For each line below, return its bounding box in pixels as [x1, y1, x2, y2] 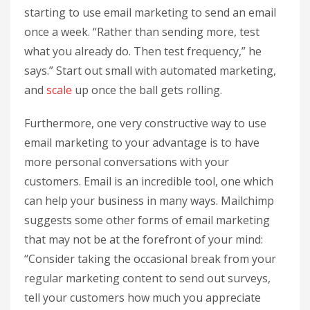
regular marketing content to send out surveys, [24, 270, 271, 286]
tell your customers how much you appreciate [24, 289, 261, 305]
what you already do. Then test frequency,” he [24, 43, 262, 59]
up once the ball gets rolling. [72, 82, 222, 98]
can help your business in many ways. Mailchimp [24, 192, 274, 208]
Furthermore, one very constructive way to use [24, 115, 266, 131]
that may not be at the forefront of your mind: [24, 231, 263, 247]
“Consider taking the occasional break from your [24, 250, 276, 266]
